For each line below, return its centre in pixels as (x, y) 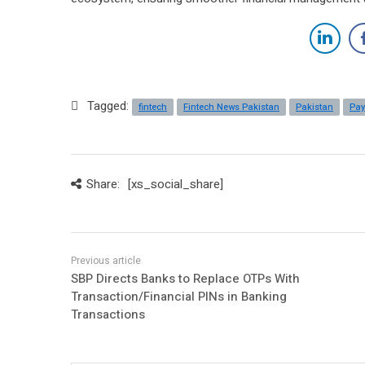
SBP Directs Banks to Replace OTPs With (185, 278)
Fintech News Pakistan (231, 107)
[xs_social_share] (175, 184)
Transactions (108, 314)
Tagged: (110, 106)
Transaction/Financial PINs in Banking (179, 296)
